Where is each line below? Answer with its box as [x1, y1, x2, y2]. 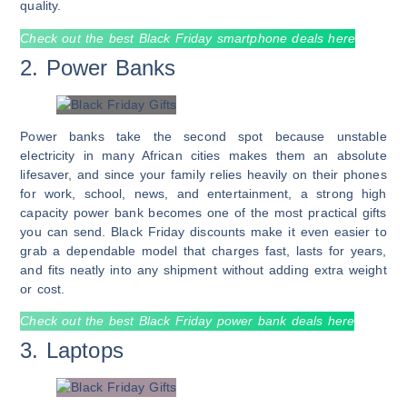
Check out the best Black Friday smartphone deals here [20, 30, 355, 45]
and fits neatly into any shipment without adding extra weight [20, 262, 387, 277]
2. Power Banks [20, 55, 176, 80]
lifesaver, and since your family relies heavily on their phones [20, 166, 387, 182]
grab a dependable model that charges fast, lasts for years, [20, 243, 387, 258]
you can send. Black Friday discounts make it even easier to [20, 223, 387, 239]
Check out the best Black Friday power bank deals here [20, 313, 355, 329]
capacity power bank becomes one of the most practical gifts [20, 204, 387, 220]
